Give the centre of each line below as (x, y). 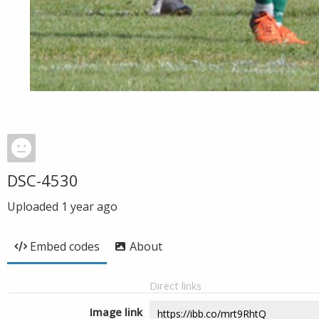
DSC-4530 (43, 180)
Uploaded (34, 206)
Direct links (176, 286)
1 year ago (89, 206)
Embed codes (65, 246)
